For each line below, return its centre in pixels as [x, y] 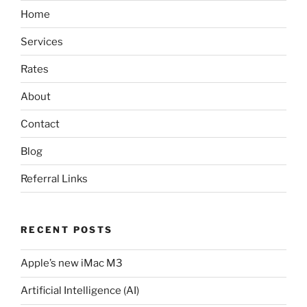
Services [42, 41]
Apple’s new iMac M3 [72, 263]
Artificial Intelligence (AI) [80, 291]
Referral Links [54, 179]
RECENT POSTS [67, 230]
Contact [40, 124]
